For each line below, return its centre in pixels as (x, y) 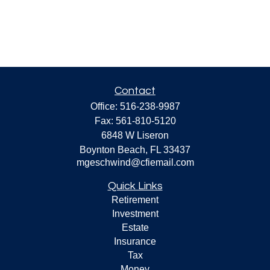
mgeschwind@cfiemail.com (135, 162)
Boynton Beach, (114, 150)
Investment (135, 214)
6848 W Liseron (135, 135)
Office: (105, 106)
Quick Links (135, 186)
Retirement (135, 200)
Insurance (135, 241)
